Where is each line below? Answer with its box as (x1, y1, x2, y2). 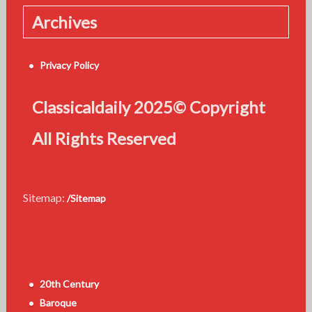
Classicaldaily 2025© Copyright (31, 96, 265, 117)
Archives (31, 11, 97, 32)
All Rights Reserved (31, 127, 176, 148)
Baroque (39, 296, 77, 309)
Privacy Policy (39, 58, 99, 71)
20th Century (39, 277, 99, 290)
